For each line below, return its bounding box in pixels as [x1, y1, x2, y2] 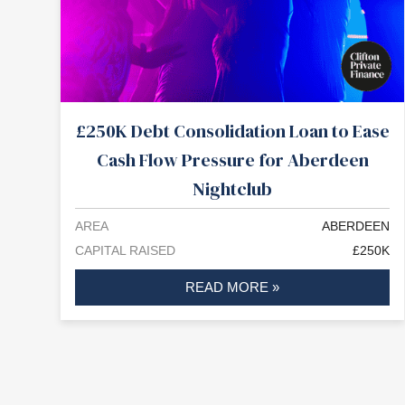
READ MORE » [185, 279, 280, 296]
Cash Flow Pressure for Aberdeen [96, 147, 369, 174]
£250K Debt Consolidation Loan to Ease [75, 118, 390, 145]
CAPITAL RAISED [75, 242, 176, 258]
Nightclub [193, 176, 273, 202]
